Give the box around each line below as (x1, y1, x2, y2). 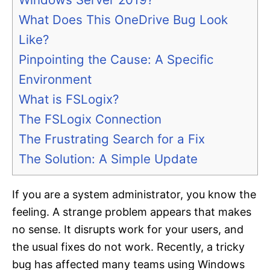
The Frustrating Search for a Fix (19, 131, 205, 147)
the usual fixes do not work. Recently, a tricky (12, 240, 245, 254)
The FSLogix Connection (19, 111, 162, 127)
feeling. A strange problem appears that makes (12, 206, 251, 219)
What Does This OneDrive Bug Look (19, 12, 228, 28)
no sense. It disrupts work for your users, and (12, 223, 243, 236)
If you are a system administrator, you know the (12, 188, 256, 201)
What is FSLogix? (19, 92, 119, 107)
